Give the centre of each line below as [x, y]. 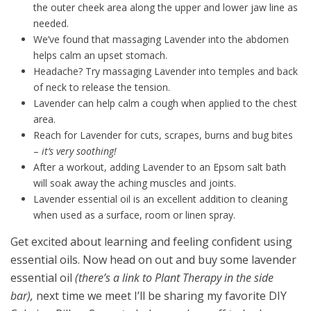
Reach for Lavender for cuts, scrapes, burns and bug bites [163, 135]
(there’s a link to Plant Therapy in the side [174, 278]
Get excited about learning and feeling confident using [151, 242]
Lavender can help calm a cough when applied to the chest [165, 103]
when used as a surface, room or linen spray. [134, 215]
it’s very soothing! [77, 151]
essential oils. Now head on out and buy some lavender [153, 260]
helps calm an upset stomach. [100, 56]
